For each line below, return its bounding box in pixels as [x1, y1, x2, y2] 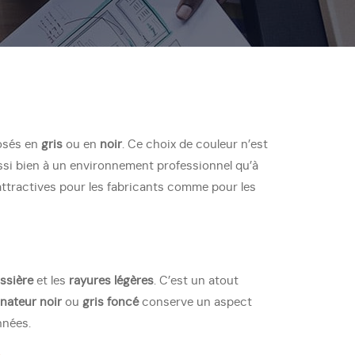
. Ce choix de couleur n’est [122, 139, 268, 151]
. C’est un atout [154, 275, 239, 287]
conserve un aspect [139, 296, 252, 308]
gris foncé [82, 296, 139, 308]
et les [33, 275, 69, 287]
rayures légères [69, 275, 154, 287]
